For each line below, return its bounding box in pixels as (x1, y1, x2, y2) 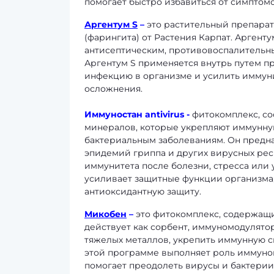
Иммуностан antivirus (84, 109, 184, 120)
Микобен (84, 209, 127, 220)
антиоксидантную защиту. (84, 186, 201, 197)
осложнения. (84, 83, 143, 94)
